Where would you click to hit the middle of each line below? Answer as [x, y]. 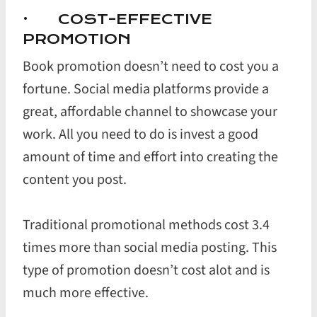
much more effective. [86, 293]
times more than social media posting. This [150, 248]
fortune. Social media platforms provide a [146, 89]
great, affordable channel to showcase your [150, 112]
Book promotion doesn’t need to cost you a [151, 67]
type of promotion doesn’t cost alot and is [146, 270]
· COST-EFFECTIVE [117, 19]
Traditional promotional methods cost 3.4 [146, 225]
